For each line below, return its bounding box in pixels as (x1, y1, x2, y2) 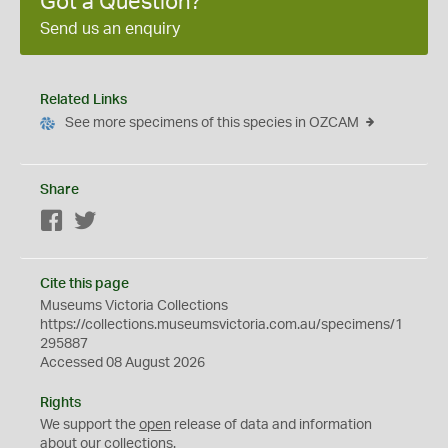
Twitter (97, 215, 140, 229)
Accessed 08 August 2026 (40, 356, 205, 370)
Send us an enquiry (40, 21, 180, 37)
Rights (40, 396, 81, 410)
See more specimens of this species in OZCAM (65, 116, 359, 130)
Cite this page (40, 277, 129, 291)
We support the (40, 418, 139, 432)
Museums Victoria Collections (40, 299, 228, 313)
